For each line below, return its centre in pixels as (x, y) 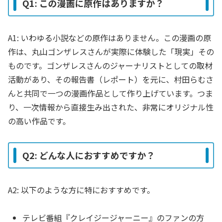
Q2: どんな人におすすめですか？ (89, 155)
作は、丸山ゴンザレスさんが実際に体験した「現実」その (111, 51)
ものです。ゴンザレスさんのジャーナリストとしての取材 (110, 65)
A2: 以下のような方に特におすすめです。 (81, 190)
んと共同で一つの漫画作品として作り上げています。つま (111, 93)
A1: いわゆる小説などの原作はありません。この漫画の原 (110, 37)
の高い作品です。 (39, 121)
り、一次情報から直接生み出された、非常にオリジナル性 (111, 107)
